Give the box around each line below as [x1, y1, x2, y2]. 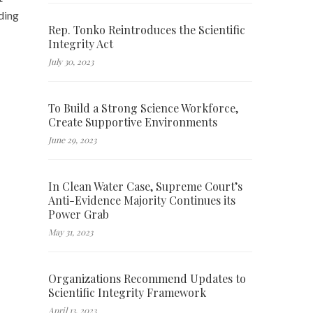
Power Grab [48, 206, 109, 221]
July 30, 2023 [48, 55, 94, 67]
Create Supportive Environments [48, 114, 217, 129]
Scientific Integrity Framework [48, 284, 206, 300]
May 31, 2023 [48, 226, 93, 238]
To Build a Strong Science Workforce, [48, 100, 238, 115]
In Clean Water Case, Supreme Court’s [48, 178, 242, 194]
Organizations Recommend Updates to [48, 270, 246, 286]
